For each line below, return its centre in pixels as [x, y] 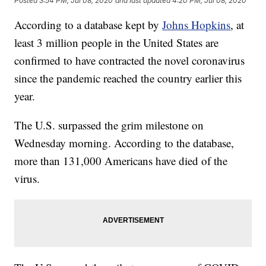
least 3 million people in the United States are [117, 43]
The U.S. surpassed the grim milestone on [109, 125]
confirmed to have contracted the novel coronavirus [130, 61]
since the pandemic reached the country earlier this [128, 78]
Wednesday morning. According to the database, [124, 143]
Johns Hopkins [197, 25]
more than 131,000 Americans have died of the [121, 161]
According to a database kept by [88, 25]
